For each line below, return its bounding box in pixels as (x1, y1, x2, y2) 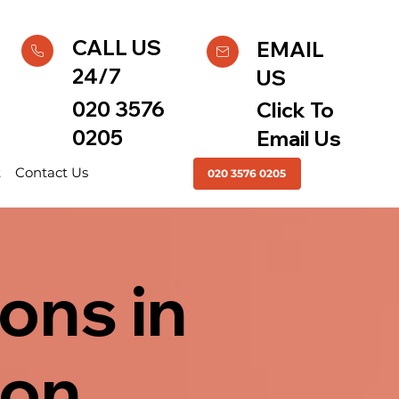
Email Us (256, 125, 342, 151)
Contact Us (14, 164, 88, 182)
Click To (256, 96, 335, 123)
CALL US (71, 35, 161, 61)
